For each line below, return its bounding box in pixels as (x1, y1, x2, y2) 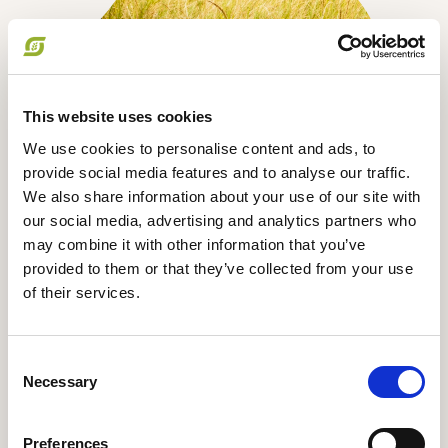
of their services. (23, 283, 140, 301)
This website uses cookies (23, 108, 213, 125)
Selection (7, 376, 68, 394)
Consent (7, 352, 63, 370)
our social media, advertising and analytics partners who (23, 211, 416, 229)
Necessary (23, 372, 97, 390)
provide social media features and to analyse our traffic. (23, 163, 411, 181)
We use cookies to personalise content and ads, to (23, 139, 376, 157)
